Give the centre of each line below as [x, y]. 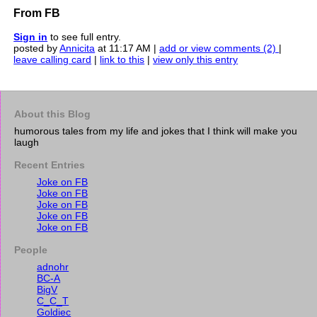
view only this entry [196, 59]
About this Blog [53, 114]
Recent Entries [50, 165]
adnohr [53, 267]
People [31, 250]
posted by [37, 48]
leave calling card [53, 59]
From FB [37, 13]
